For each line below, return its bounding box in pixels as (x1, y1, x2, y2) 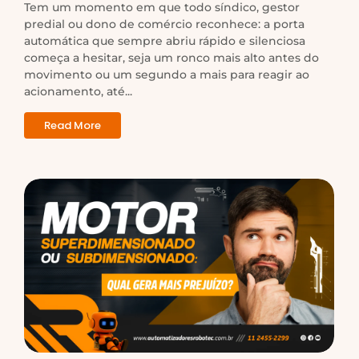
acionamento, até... (24, 83, 132, 99)
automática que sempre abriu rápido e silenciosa (24, 33, 305, 48)
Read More (44, 117, 101, 133)
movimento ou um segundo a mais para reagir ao (24, 67, 309, 82)
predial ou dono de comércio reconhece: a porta (24, 16, 305, 31)
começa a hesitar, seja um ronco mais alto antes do (24, 50, 319, 65)
